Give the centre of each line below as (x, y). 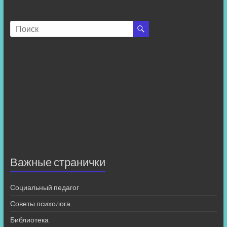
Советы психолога (40, 203)
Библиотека (29, 219)
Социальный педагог (44, 187)
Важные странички (58, 162)
